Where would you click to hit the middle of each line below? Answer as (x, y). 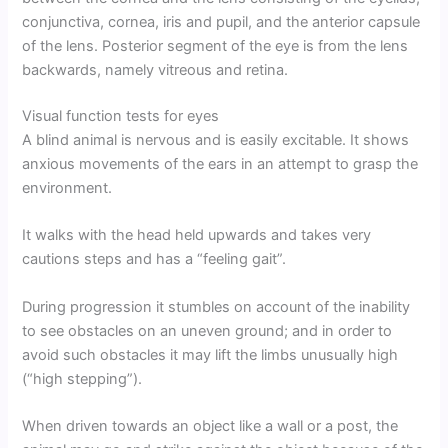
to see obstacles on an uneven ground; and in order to (207, 330)
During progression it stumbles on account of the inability (216, 306)
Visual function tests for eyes (121, 116)
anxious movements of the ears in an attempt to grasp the (220, 164)
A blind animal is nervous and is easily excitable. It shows (216, 140)
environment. (67, 188)
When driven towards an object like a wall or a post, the (210, 426)
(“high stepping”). (82, 378)
